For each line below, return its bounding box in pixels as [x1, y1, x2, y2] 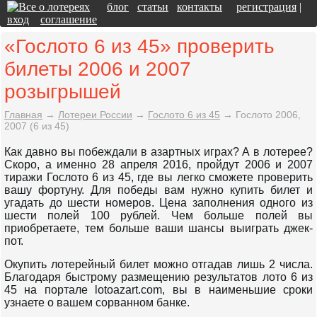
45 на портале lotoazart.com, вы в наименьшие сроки [4, 284, 313, 296]
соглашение [40, 13, 97, 25]
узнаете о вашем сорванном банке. [4, 296, 190, 309]
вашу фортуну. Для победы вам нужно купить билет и [4, 184, 313, 196]
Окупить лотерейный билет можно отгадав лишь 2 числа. [4, 258, 313, 270]
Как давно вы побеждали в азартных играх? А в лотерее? [4, 146, 313, 158]
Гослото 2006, [236, 109, 301, 120]
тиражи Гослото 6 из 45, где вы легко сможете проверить [4, 171, 313, 183]
